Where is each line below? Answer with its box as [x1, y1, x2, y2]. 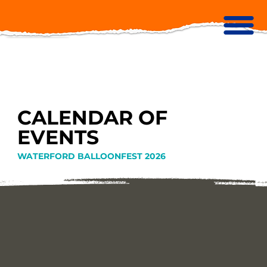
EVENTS [17, 125, 99, 150]
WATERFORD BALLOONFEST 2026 [17, 150, 166, 162]
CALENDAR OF [17, 105, 167, 130]
